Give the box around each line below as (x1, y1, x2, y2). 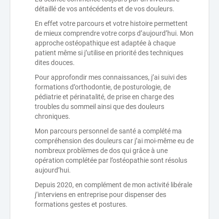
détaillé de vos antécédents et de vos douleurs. (35, 5, 175, 13)
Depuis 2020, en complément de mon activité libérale (35, 181, 192, 189)
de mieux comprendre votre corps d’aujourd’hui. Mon (35, 29, 194, 37)
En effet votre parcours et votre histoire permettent (35, 20, 188, 27)
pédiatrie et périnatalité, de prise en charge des (35, 93, 174, 101)
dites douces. (35, 59, 75, 66)
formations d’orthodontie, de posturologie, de (35, 83, 171, 91)
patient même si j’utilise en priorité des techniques (35, 49, 183, 57)
